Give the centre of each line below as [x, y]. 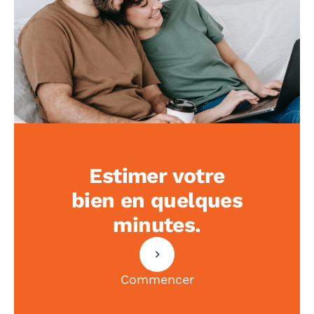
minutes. [157, 225]
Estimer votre [157, 176]
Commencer [157, 279]
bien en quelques [157, 200]
